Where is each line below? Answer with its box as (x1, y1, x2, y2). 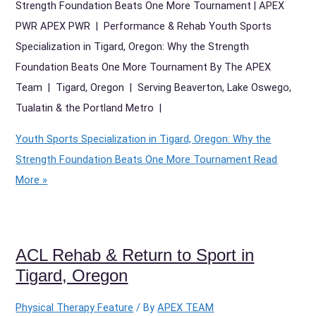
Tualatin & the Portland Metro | (16, 102, 165, 115)
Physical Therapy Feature (16, 300, 134, 314)
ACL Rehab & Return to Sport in (16, 246, 255, 265)
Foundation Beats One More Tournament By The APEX (16, 61, 272, 74)
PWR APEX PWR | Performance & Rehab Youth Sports (16, 20, 272, 33)
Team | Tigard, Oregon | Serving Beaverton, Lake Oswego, (16, 81, 292, 95)
